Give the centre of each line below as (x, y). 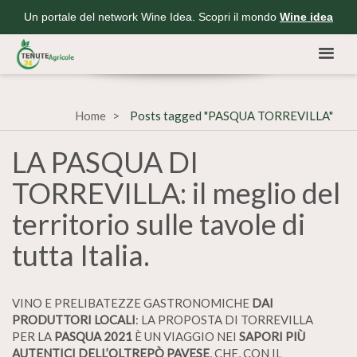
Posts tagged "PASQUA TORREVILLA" (231, 116)
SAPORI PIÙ (272, 336)
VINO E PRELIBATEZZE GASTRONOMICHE (132, 303)
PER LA (33, 336)
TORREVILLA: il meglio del (176, 193)
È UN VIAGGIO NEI (186, 336)
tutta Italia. (81, 255)
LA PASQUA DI (105, 162)
